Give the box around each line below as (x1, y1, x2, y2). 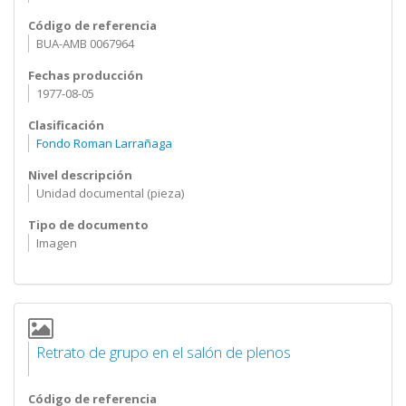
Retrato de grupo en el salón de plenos (35, 342, 291, 362)
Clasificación (28, 117, 104, 133)
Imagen (35, 235, 77, 251)
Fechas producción (28, 67, 143, 83)
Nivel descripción (28, 167, 132, 183)
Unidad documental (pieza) (35, 185, 184, 201)
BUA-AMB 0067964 (35, 35, 134, 52)
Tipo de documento (28, 217, 149, 233)
